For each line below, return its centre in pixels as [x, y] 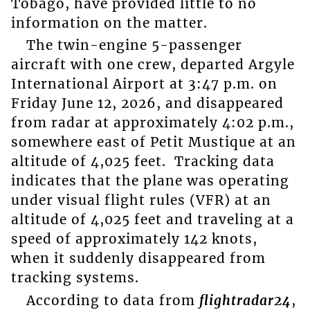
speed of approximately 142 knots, [134, 239]
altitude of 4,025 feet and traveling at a [152, 220]
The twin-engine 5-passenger [134, 45]
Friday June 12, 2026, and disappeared [147, 103]
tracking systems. [75, 278]
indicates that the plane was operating [150, 181]
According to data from [112, 300]
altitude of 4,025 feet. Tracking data [143, 162]
